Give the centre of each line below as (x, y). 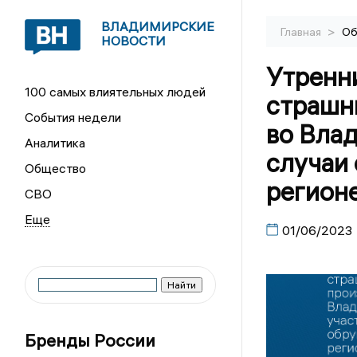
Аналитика (55, 143)
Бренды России (90, 340)
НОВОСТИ (134, 41)
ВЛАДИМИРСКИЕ (158, 26)
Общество (56, 168)
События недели (73, 117)
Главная (302, 32)
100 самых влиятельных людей (116, 92)
